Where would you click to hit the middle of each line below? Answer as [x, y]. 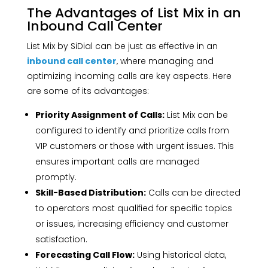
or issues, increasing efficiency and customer [132, 224]
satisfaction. [61, 240]
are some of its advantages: [88, 91]
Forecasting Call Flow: [85, 255]
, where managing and [165, 61]
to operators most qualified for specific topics [133, 208]
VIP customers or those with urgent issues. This [134, 146]
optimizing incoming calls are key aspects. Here [129, 76]
